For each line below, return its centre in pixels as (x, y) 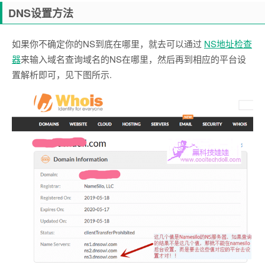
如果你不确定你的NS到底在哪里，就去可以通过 (108, 43)
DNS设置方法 (41, 13)
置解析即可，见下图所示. (62, 74)
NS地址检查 (228, 43)
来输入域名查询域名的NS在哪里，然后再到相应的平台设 (133, 59)
